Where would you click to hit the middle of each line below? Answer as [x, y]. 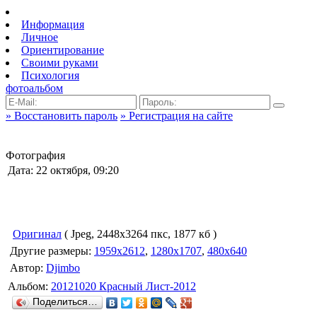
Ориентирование [63, 50]
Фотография [35, 155]
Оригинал [37, 234]
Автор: [28, 268]
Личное [40, 37]
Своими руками [60, 63]
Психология [50, 75]
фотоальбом [34, 88]
